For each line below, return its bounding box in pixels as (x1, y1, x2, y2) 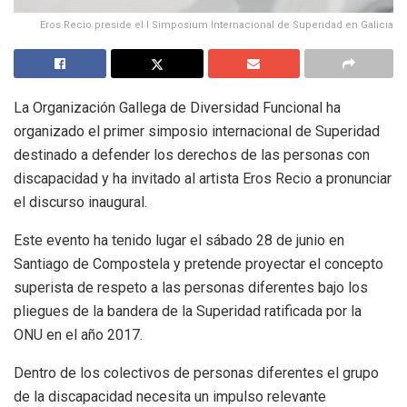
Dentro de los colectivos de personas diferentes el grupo (14, 364, 379, 382)
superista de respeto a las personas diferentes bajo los (14, 279, 368, 297)
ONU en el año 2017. (14, 326, 143, 344)
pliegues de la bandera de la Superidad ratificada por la (14, 303, 362, 321)
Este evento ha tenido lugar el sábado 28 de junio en (14, 232, 344, 250)
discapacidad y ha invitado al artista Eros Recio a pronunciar (14, 170, 392, 188)
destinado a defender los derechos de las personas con (14, 146, 370, 164)
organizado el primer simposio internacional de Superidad (14, 123, 380, 141)
